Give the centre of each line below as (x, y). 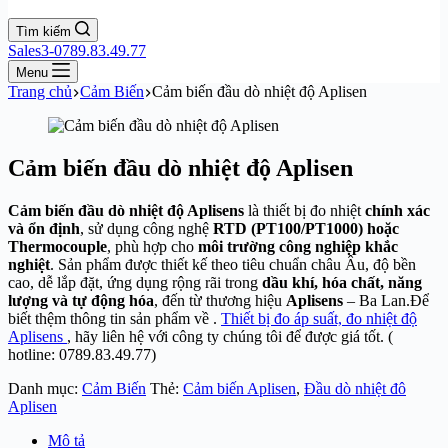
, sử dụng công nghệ (146, 228)
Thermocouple (57, 246)
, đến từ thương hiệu (220, 300)
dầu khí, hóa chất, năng (342, 282)
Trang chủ (40, 91)
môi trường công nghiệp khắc (298, 246)
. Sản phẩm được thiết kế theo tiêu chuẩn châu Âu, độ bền (233, 264)
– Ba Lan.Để (386, 300)
